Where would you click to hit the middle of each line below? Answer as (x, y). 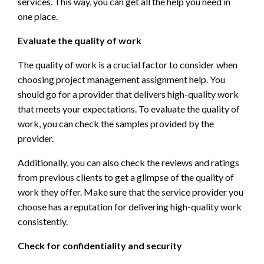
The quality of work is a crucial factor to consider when (128, 65)
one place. (38, 16)
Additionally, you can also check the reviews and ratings (128, 163)
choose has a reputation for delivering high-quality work (130, 207)
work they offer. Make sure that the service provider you (131, 192)
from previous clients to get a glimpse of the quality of (126, 177)
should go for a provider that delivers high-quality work (128, 94)
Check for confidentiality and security (100, 246)
